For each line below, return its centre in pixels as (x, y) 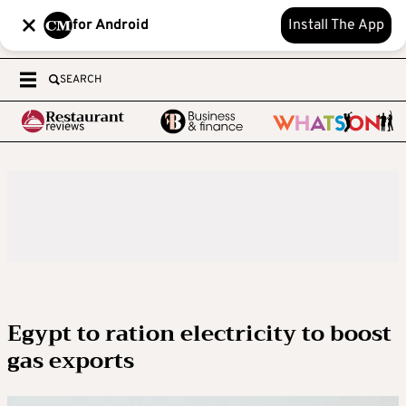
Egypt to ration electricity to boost (199, 333)
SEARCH (81, 80)
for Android (111, 25)
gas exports (71, 361)
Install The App (336, 25)
